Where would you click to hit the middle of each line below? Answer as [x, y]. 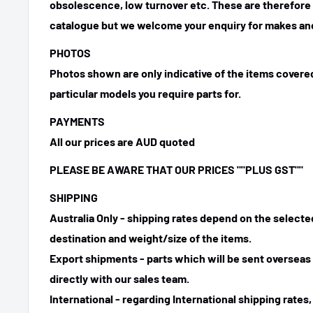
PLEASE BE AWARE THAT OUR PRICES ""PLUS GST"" [176, 170]
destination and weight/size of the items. [152, 238]
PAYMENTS [77, 121]
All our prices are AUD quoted [123, 141]
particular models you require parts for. [145, 93]
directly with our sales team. [119, 279]
